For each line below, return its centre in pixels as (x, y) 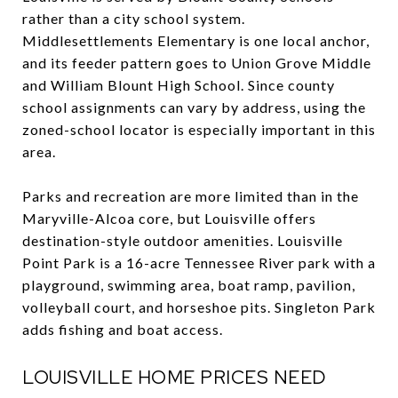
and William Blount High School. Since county (179, 84)
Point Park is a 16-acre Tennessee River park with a (199, 262)
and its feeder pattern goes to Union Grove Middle (197, 62)
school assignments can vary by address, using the (194, 107)
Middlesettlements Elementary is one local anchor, (196, 40)
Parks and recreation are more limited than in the (191, 195)
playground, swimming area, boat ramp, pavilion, (189, 284)
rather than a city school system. (134, 18)
